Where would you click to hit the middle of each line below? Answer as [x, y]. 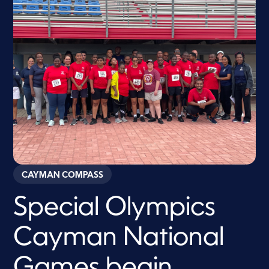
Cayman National [119, 239]
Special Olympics [115, 209]
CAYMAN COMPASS [63, 176]
